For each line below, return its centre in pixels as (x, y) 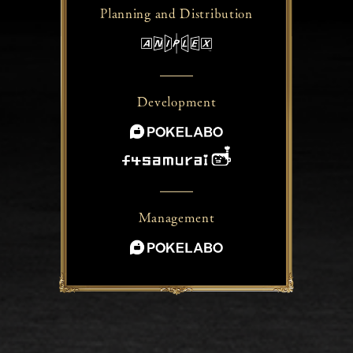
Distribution (216, 13)
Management (176, 217)
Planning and (140, 13)
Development (176, 101)
